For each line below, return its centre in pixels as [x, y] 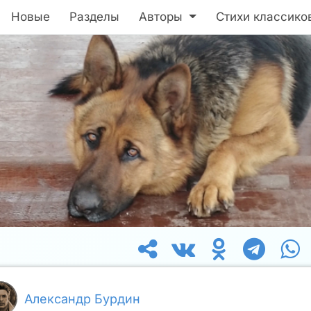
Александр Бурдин [82, 299]
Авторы [162, 17]
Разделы [94, 17]
